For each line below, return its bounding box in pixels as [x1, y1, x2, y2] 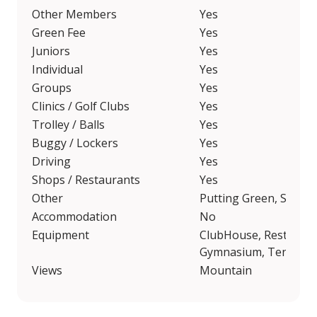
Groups [32, 80, 71, 96]
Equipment [32, 227, 89, 243]
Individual [32, 62, 83, 78]
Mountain [200, 263, 252, 279]
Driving [32, 154, 71, 170]
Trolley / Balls [32, 117, 105, 133]
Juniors [32, 43, 70, 59]
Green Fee [32, 25, 86, 41]
